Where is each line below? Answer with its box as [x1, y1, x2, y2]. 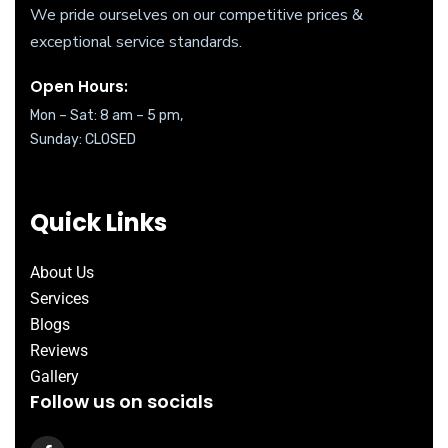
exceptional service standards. [30, 30, 242, 53]
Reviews [30, 340, 88, 360]
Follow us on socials [30, 388, 213, 414]
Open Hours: [30, 75, 128, 97]
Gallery [30, 366, 79, 386]
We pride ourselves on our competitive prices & [30, 3, 363, 26]
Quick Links [30, 205, 167, 239]
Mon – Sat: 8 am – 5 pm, [30, 106, 183, 124]
